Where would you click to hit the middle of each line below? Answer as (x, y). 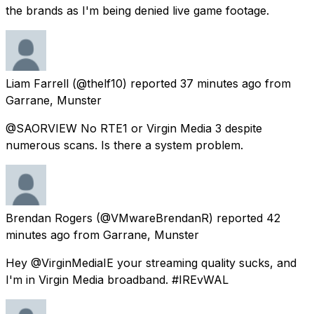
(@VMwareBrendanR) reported (179, 218)
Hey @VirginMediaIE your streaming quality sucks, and (151, 262)
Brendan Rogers (49, 218)
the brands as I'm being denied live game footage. (137, 10)
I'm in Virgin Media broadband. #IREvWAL (117, 279)
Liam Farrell (37, 83)
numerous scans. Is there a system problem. (124, 145)
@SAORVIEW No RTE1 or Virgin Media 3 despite (134, 128)
